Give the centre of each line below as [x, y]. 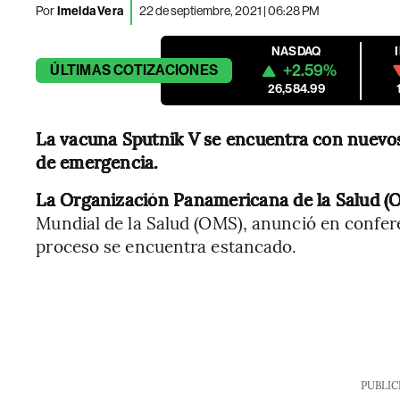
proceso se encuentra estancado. [167, 246]
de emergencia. [97, 162]
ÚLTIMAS [80, 70]
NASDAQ [296, 51]
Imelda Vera [90, 11]
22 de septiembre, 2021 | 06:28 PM [230, 10]
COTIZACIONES [166, 70]
